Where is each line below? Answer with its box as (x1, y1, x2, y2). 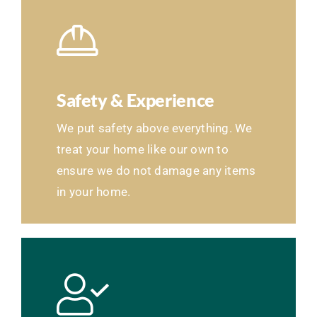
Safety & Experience (56, 88, 214, 110)
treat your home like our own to (56, 142, 229, 156)
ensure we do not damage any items (56, 163, 256, 178)
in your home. (56, 184, 131, 199)
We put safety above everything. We (56, 120, 253, 135)
